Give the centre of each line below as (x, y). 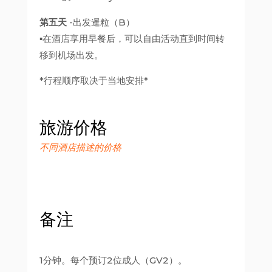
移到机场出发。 (71, 55)
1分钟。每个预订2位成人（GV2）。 (113, 260)
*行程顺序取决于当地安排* (93, 80)
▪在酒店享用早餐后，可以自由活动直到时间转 (132, 39)
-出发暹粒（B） (100, 22)
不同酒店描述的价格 (80, 147)
